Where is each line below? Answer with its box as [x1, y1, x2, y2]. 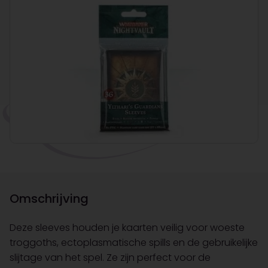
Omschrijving [10, 190, 89, 208]
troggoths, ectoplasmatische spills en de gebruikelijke [10, 236, 258, 250]
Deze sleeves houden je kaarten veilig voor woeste [10, 221, 245, 235]
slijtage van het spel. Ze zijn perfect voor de [10, 251, 211, 265]
